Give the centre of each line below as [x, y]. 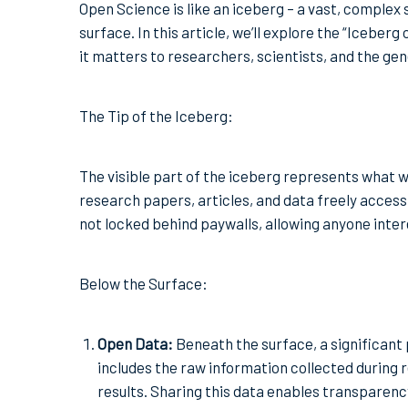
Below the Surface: [143, 284]
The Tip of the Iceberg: [156, 116]
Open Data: [135, 344]
